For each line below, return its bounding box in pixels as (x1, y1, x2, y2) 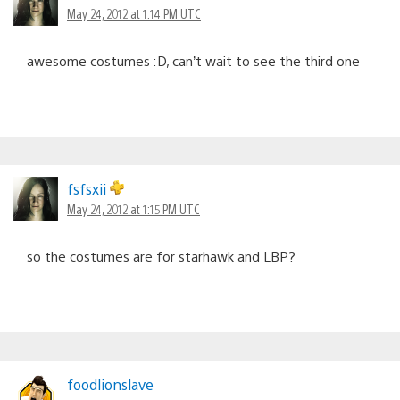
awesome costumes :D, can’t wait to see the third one (27, 51, 360, 69)
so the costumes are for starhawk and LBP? (27, 246, 296, 264)
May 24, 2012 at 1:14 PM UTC (67, 4, 201, 21)
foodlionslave (67, 374, 154, 394)
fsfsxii (67, 179, 110, 198)
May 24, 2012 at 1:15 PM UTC (67, 200, 200, 217)
